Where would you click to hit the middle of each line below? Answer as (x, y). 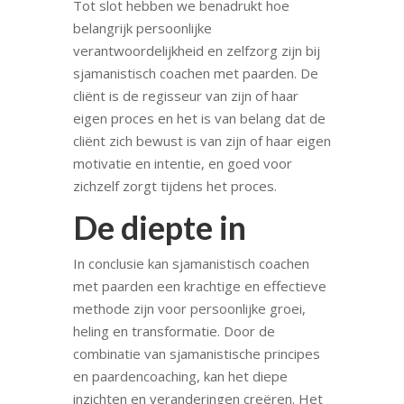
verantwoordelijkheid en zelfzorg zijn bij (196, 50)
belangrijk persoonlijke (142, 28)
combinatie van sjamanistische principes (196, 353)
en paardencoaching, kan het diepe (180, 376)
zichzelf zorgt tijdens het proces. (174, 185)
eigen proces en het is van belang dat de (199, 118)
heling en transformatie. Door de (174, 331)
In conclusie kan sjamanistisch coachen (191, 263)
